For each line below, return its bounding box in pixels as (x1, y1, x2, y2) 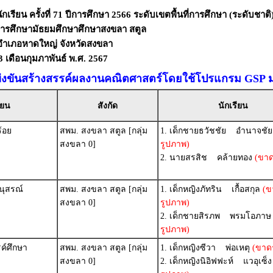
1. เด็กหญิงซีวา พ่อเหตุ (160, 243, 250, 252)
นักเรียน (218, 101, 248, 110)
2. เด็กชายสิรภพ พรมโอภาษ (160, 211, 271, 221)
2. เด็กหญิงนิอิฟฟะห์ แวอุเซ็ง (160, 257, 272, 266)
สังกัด (97, 101, 118, 110)
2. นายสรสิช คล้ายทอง (160, 153, 252, 162)
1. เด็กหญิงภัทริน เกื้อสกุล (160, 185, 260, 194)
